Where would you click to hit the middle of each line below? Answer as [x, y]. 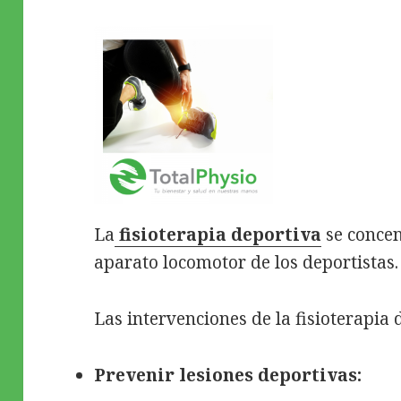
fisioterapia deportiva [221, 234]
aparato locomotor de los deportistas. [247, 262]
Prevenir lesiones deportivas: [230, 375]
